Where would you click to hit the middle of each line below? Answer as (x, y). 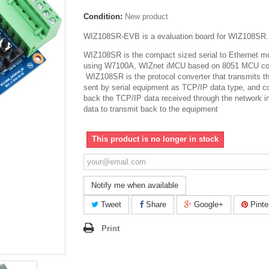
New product (147, 16)
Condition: (103, 16)
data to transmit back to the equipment (151, 109)
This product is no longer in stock (155, 139)
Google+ (207, 204)
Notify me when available (135, 185)
